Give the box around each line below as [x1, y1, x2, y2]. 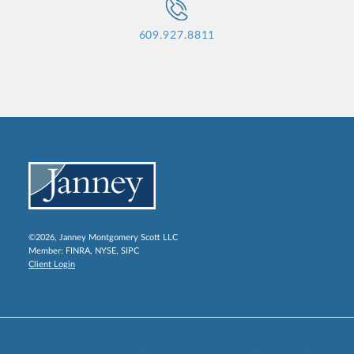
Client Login [28, 260, 75, 269]
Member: [28, 247, 66, 255]
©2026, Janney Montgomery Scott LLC [28, 233, 178, 242]
